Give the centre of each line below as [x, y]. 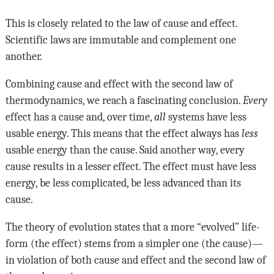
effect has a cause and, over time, [80, 117]
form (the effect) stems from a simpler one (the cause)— [134, 243]
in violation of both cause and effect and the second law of [135, 260]
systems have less [206, 117]
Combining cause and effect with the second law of [119, 83]
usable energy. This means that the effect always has [123, 133]
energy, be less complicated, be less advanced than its [123, 183]
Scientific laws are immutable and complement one [120, 39]
